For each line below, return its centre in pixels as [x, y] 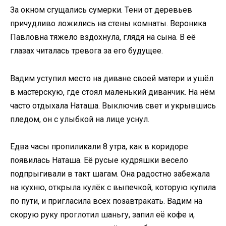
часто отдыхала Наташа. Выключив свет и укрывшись [113, 105]
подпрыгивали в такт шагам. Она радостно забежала [110, 174]
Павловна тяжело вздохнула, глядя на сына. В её [103, 37]
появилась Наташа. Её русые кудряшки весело [99, 160]
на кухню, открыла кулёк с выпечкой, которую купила [113, 187]
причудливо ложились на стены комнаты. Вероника [108, 24]
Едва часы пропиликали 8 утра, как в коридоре [99, 146]
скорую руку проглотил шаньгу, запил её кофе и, [102, 214]
